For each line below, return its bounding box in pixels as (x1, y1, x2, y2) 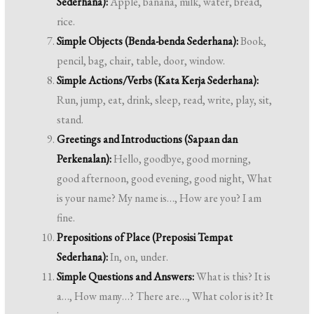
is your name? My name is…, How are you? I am (57, 191, 262, 206)
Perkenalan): (57, 151, 112, 167)
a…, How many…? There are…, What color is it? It (57, 289, 274, 304)
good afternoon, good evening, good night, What (57, 171, 273, 186)
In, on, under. (108, 250, 169, 265)
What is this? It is (194, 269, 271, 285)
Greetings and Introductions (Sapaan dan (57, 132, 238, 147)
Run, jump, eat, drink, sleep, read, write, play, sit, (57, 93, 273, 108)
